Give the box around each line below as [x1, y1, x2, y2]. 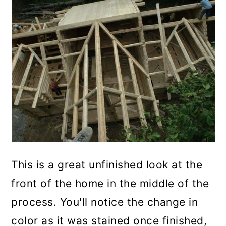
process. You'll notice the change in [11, 195, 198, 208]
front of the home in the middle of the [11, 177, 209, 190]
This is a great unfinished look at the [11, 158, 203, 171]
